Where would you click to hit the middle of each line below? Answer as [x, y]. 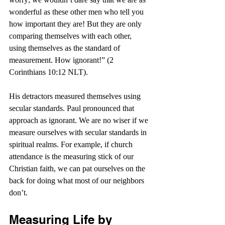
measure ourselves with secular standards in [79, 132]
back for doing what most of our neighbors [78, 181]
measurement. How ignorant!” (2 [62, 60]
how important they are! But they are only [76, 24]
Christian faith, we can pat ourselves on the [78, 168]
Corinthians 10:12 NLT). [48, 72]
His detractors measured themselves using [76, 96]
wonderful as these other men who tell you [77, 12]
